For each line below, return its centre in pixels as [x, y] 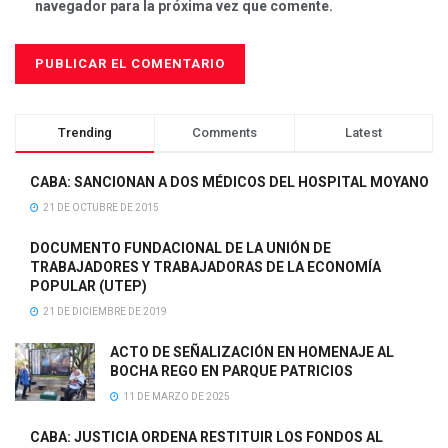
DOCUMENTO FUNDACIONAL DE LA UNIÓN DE [180, 248]
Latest [363, 133]
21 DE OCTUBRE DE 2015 [100, 208]
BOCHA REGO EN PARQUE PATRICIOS [231, 371]
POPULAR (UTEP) [88, 286]
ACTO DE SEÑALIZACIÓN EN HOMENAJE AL [252, 352]
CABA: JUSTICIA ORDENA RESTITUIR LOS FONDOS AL [206, 437]
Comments [224, 133]
